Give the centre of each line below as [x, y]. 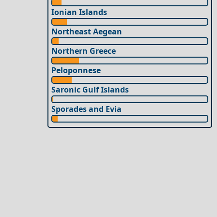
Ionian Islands [79, 12]
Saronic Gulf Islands [90, 89]
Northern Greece [84, 51]
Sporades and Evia [87, 109]
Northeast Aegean [87, 31]
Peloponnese [76, 70]
